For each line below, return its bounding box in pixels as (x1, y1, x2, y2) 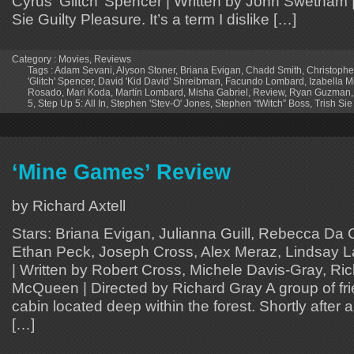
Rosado (28, 86, 62, 98)
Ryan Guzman (289, 86, 351, 98)
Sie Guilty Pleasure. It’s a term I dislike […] (12, 9, 296, 28)
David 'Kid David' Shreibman (98, 75, 220, 87)
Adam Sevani (55, 64, 112, 76)
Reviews (94, 53, 131, 65)
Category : (12, 53, 58, 65)
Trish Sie (314, 97, 352, 109)
